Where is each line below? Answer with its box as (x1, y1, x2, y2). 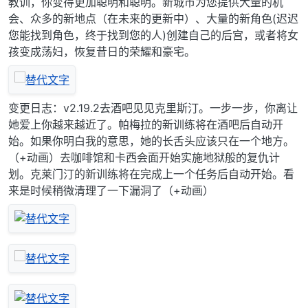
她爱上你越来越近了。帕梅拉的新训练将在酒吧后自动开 (8, 118, 283, 132)
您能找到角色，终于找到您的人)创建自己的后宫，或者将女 (8, 28, 298, 43)
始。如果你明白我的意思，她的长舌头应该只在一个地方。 (8, 134, 294, 148)
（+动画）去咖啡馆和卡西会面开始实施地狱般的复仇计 (8, 151, 280, 165)
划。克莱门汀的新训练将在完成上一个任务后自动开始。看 (8, 167, 294, 181)
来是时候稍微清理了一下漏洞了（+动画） (8, 184, 214, 198)
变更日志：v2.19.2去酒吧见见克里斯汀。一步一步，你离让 (8, 101, 298, 115)
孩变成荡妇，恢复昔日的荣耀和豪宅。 (8, 45, 195, 59)
